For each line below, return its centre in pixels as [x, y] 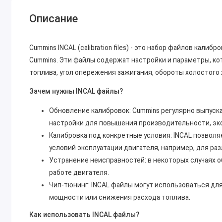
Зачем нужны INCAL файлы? [76, 91]
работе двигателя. [79, 173]
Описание [54, 19]
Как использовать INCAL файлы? [84, 215]
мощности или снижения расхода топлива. [120, 197]
